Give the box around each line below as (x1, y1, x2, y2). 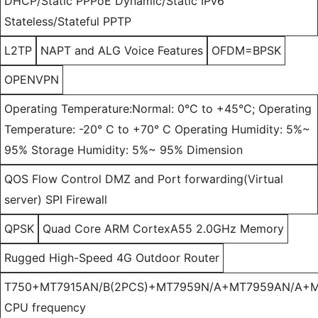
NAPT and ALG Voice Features (40, 43, 203, 58)
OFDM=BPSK (212, 43, 281, 58)
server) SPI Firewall (4, 192, 107, 207)
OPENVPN (4, 72, 59, 87)
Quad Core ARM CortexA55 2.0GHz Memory (43, 221, 284, 236)
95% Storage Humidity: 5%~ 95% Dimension (4, 143, 243, 158)
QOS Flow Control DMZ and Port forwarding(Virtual (4, 172, 283, 187)
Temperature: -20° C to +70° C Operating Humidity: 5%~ (4, 122, 310, 137)
